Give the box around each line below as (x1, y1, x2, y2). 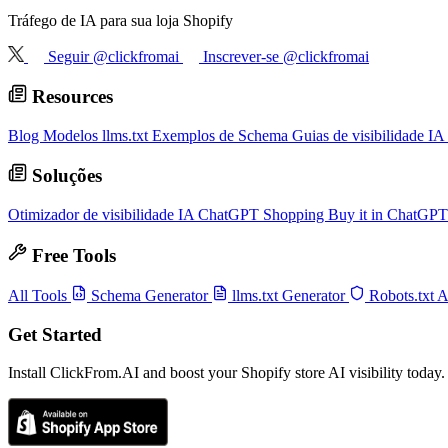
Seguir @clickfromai (48, 47, 183, 65)
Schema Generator (87, 287, 212, 305)
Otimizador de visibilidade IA (8, 205, 198, 223)
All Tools (8, 287, 71, 305)
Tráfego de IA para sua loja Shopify (8, 11, 233, 29)
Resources (26, 86, 113, 108)
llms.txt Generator (228, 287, 349, 305)
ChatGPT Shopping (198, 205, 328, 223)
